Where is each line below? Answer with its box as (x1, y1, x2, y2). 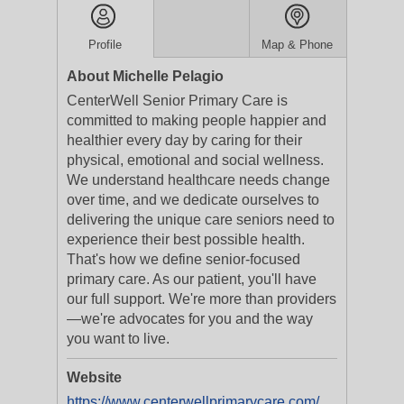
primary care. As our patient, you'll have (67, 271, 317, 287)
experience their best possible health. (67, 232, 305, 247)
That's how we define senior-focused (67, 252, 300, 267)
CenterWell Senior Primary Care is (67, 93, 288, 108)
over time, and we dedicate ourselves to (67, 192, 319, 207)
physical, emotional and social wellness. (67, 152, 324, 168)
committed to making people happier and (67, 113, 326, 128)
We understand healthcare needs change (67, 172, 330, 188)
